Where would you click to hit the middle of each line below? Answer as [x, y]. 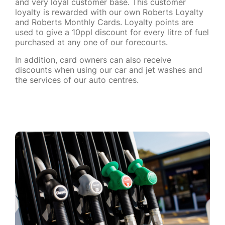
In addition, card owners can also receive [93, 60]
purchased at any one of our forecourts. [91, 42]
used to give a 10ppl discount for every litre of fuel [112, 32]
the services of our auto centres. [77, 80]
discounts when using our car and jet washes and [109, 70]
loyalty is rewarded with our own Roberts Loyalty [109, 12]
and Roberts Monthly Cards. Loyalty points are [104, 22]
